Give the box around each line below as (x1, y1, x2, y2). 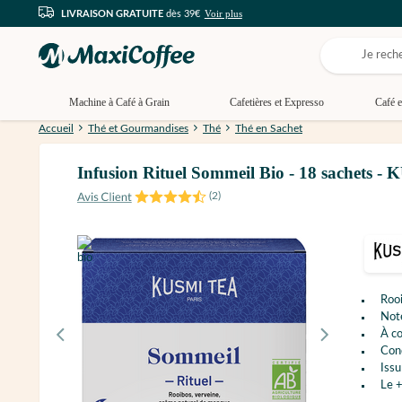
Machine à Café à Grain (69, 96, 170, 109)
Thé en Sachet (235, 123, 302, 135)
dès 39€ (163, 8, 200, 19)
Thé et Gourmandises (88, 123, 188, 135)
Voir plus (204, 8, 242, 19)
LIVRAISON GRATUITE (61, 8, 163, 19)
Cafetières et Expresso (229, 96, 324, 109)
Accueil (39, 123, 74, 135)
